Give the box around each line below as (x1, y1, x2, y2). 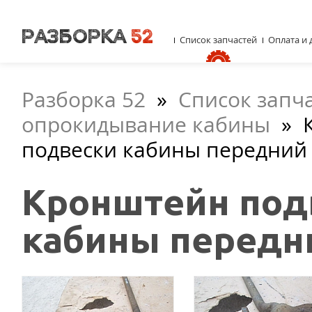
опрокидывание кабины (22, 110, 270, 139)
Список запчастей (180, 33, 257, 46)
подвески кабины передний (22, 135, 307, 164)
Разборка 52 (22, 85, 146, 114)
